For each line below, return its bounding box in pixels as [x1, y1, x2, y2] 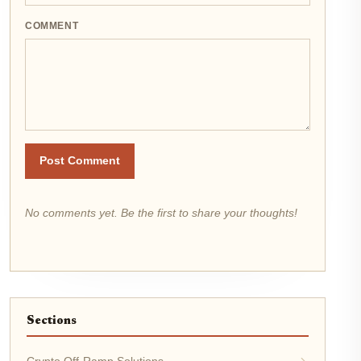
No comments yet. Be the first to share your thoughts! [25, 205, 297, 219]
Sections [27, 314, 77, 327]
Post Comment [39, 154, 120, 167]
